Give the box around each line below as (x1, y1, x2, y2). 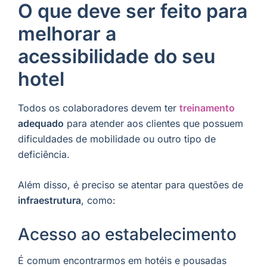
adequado (18, 117, 64, 129)
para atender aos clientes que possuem (64, 117, 243, 129)
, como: (81, 194, 116, 207)
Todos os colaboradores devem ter (18, 101, 179, 114)
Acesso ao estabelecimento (18, 224, 237, 245)
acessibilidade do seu (18, 44, 215, 68)
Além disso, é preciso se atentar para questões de (18, 179, 243, 191)
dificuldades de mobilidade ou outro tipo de (18, 132, 216, 145)
